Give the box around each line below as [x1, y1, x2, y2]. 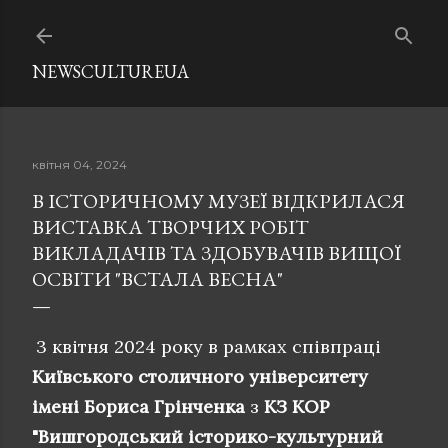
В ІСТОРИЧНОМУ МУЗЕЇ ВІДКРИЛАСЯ [32, 188, 405, 214]
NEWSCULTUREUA [32, 60, 189, 83]
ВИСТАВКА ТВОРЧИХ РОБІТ [32, 214, 309, 240]
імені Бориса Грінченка [32, 395, 245, 418]
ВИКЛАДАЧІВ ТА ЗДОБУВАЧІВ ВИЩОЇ [32, 240, 401, 266]
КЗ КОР [264, 395, 330, 418]
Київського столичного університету [32, 365, 368, 388]
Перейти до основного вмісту [101, 12, 347, 38]
